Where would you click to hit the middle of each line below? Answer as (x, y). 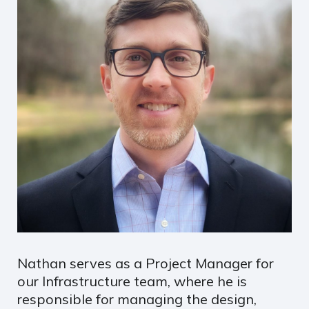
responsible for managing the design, (137, 299)
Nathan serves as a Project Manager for (146, 263)
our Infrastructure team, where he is (132, 281)
